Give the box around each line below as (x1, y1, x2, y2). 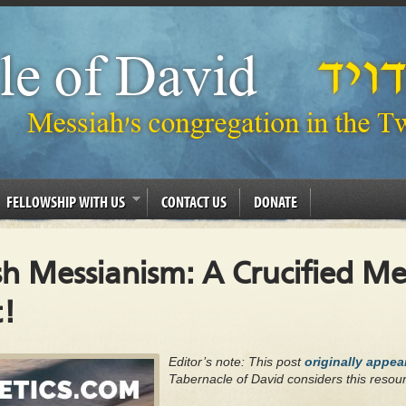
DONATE (254, 191, 297, 212)
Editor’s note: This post (169, 354, 304, 369)
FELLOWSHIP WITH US (6, 191, 125, 212)
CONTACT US (161, 191, 227, 212)
